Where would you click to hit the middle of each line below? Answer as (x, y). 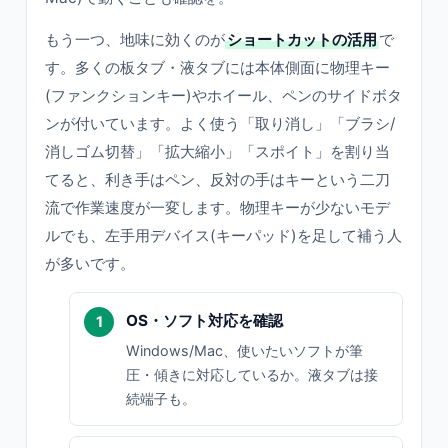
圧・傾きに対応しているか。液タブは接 (252, 374)
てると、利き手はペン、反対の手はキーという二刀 (217, 179)
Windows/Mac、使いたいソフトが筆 (244, 350)
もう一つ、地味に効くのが (135, 39)
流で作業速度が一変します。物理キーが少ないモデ (217, 207)
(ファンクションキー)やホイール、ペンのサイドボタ (223, 95)
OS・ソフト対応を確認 (204, 320)
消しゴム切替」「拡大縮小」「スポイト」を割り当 (217, 151)
